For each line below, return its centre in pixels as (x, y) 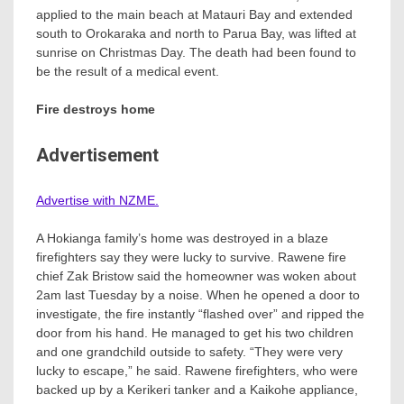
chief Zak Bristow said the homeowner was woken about (196, 275)
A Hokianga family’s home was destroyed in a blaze (182, 238)
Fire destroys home (96, 110)
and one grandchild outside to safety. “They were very (189, 351)
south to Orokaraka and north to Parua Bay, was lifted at (196, 34)
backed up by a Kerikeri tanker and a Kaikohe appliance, (197, 389)
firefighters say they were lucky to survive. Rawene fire (191, 257)
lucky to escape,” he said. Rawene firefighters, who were (197, 370)
